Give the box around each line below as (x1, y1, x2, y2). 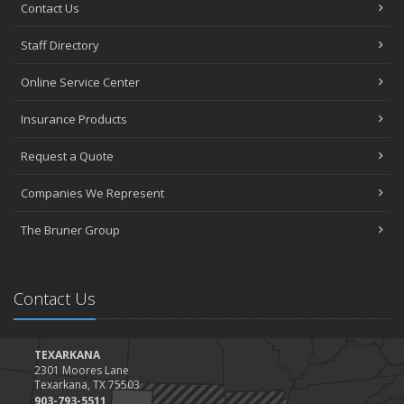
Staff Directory (21, 36, 99, 53)
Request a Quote (21, 147, 114, 164)
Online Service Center (21, 73, 140, 90)
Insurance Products (21, 110, 127, 127)
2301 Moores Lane (34, 362, 129, 378)
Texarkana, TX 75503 (34, 376, 140, 392)
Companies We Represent (21, 184, 164, 201)
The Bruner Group (21, 221, 120, 238)
